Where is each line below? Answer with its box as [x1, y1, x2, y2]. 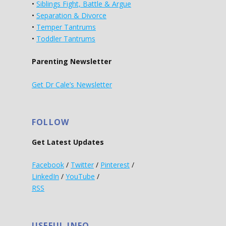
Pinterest [100, 160, 130, 170]
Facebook [32, 160, 64, 170]
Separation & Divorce [36, 10, 106, 20]
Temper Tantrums [36, 22, 96, 32]
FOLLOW [32, 116, 70, 128]
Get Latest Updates [32, 137, 104, 147]
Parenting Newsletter [32, 56, 111, 67]
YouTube [66, 172, 95, 182]
